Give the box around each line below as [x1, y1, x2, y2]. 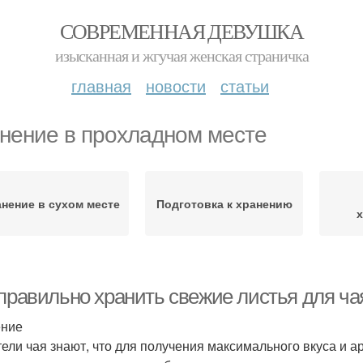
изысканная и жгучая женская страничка [54, 45, 309, 66]
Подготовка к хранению [156, 195, 293, 211]
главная [71, 74, 131, 97]
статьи [220, 74, 269, 97]
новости [146, 74, 206, 97]
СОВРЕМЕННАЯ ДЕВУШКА [59, 17, 304, 45]
